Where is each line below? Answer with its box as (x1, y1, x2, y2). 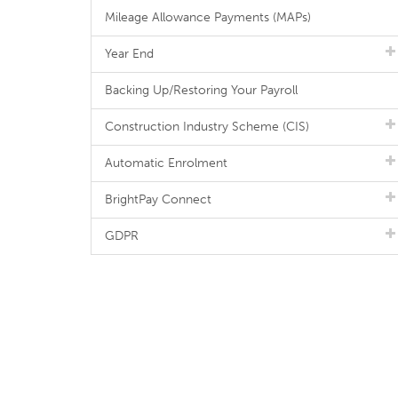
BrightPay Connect (105, 192, 211, 207)
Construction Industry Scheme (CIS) (105, 119, 309, 134)
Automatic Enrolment (105, 155, 227, 171)
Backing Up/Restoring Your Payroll (105, 83, 298, 98)
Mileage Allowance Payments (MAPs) (105, 10, 311, 25)
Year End (105, 46, 154, 61)
